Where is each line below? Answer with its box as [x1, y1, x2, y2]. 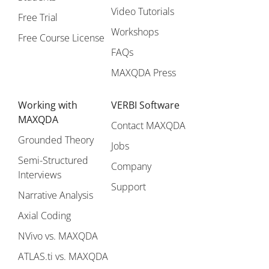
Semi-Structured [18, 154, 88, 168]
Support [111, 180, 147, 194]
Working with [18, 98, 77, 112]
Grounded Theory [18, 133, 94, 147]
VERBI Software [111, 98, 180, 112]
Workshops [111, 25, 159, 39]
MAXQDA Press [111, 66, 177, 80]
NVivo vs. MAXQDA [18, 229, 98, 243]
